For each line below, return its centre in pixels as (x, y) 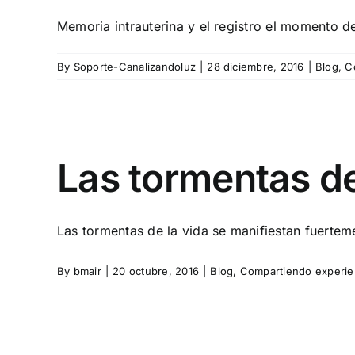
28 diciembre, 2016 (256, 67)
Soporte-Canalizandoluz (135, 67)
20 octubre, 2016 (156, 271)
